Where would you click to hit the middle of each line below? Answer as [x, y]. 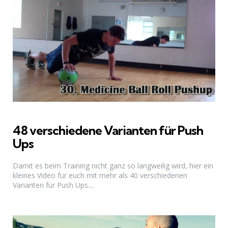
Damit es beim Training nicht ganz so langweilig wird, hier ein [113, 165]
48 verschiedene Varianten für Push [108, 130]
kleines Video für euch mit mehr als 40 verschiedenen [100, 175]
